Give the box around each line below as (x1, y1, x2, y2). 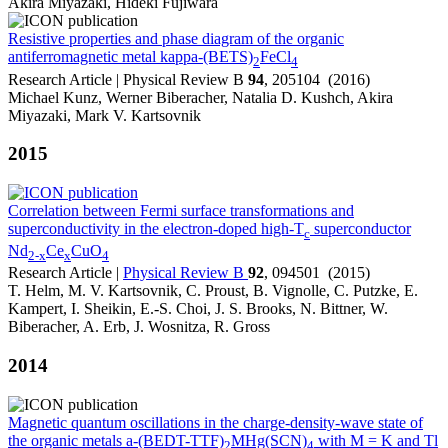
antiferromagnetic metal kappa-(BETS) (8, 48, 253, 66)
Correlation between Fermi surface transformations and (8, 202, 354, 220)
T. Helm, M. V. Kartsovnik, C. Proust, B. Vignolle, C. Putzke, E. (8, 282, 418, 300)
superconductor (310, 220, 411, 238)
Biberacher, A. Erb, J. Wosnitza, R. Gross (8, 318, 270, 336)
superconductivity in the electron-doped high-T (8, 220, 304, 238)
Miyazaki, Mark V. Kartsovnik (8, 106, 201, 124)
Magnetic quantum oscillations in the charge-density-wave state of (8, 413, 423, 431)
